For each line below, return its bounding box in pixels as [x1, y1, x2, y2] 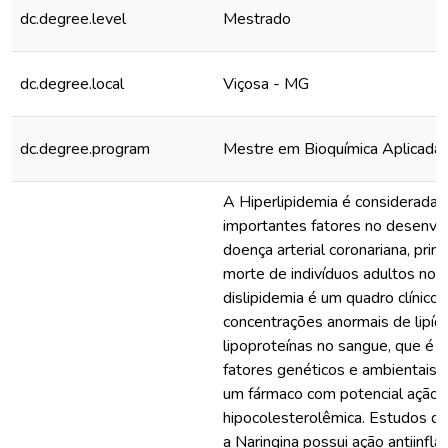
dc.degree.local [20, 73, 124, 95]
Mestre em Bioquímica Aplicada [223, 138, 442, 160]
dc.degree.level [20, 8, 126, 30]
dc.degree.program [20, 138, 150, 160]
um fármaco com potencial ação [223, 383, 439, 405]
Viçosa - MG [223, 73, 309, 95]
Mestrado [223, 8, 291, 30]
